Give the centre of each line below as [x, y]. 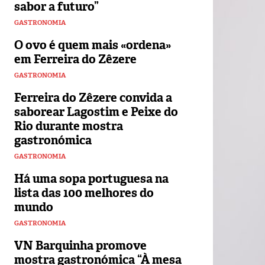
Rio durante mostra [69, 126]
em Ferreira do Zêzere [75, 59]
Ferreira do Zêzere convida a [93, 98]
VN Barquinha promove [80, 246]
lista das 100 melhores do [84, 193]
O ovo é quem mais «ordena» [93, 45]
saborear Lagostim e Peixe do [96, 112]
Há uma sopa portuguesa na [91, 179]
